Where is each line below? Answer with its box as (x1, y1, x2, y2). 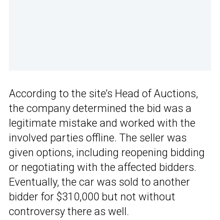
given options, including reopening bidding (9, 146, 205, 159)
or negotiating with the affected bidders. (9, 161, 196, 174)
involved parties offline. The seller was (9, 132, 187, 144)
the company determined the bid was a (9, 102, 192, 115)
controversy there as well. (9, 205, 129, 218)
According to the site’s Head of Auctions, (9, 87, 198, 100)
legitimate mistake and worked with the (9, 117, 195, 130)
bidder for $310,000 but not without (9, 191, 175, 203)
